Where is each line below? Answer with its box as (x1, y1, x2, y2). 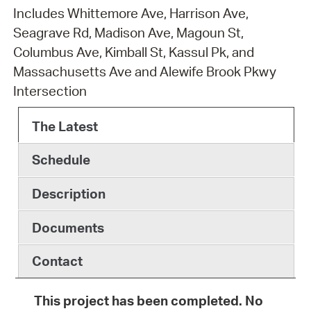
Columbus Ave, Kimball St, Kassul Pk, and (12, 44, 254, 61)
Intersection (12, 83, 87, 100)
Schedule (31, 151, 90, 169)
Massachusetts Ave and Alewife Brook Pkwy (12, 63, 276, 81)
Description (31, 185, 106, 203)
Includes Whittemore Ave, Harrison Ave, (12, 5, 249, 22)
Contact (31, 253, 83, 270)
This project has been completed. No (33, 292, 263, 310)
